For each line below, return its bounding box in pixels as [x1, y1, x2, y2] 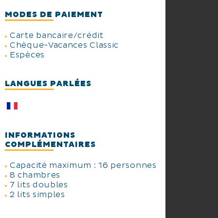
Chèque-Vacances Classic [10, 40, 119, 50]
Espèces [10, 50, 45, 60]
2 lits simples [10, 190, 65, 200]
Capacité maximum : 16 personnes [10, 161, 157, 171]
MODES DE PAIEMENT [5, 10, 103, 19]
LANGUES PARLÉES [5, 79, 91, 89]
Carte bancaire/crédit [10, 31, 104, 40]
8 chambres [10, 170, 60, 181]
